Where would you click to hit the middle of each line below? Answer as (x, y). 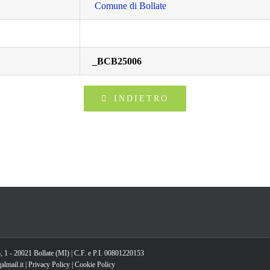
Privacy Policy (49, 265)
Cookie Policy (95, 265)
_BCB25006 (117, 61)
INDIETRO (141, 99)
